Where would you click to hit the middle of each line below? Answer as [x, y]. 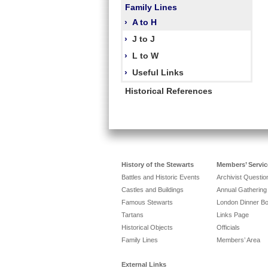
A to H [144, 22]
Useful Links [158, 72]
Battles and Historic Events [161, 177]
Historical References [169, 91]
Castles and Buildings [153, 189]
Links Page [233, 214]
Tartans [133, 214]
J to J [144, 39]
